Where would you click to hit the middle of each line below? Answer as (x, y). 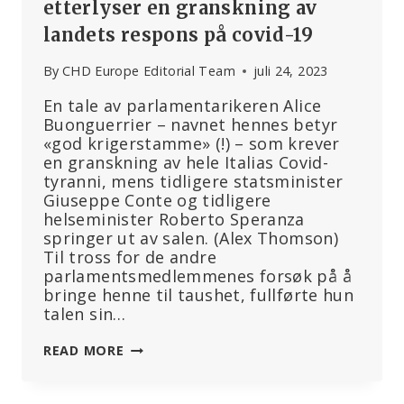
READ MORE (84, 351)
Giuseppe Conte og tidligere (157, 201)
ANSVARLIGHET (176, 349)
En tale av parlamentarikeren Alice (183, 106)
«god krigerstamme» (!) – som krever (192, 144)
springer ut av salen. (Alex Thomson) (191, 239)
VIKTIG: (148, 387)
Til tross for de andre (130, 257)
